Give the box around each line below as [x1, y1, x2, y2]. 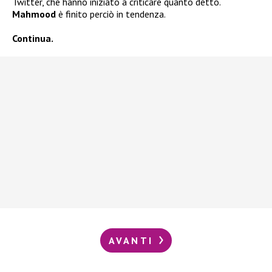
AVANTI [108, 234, 158, 246]
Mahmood [12, 7, 56, 20]
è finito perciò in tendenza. [56, 7, 166, 20]
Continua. [12, 32, 53, 44]
